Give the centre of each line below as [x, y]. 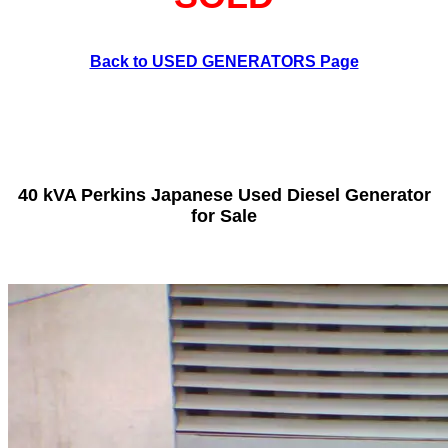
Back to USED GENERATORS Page [224, 61]
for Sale [224, 216]
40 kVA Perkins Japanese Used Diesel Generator [224, 195]
